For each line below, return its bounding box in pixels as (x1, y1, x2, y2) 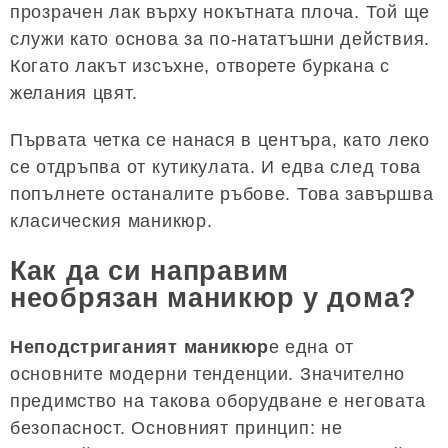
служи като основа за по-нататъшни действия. (10, 29, 430, 50)
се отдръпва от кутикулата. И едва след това (10, 157, 421, 178)
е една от (268, 337, 355, 358)
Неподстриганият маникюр (10, 337, 269, 358)
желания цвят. (10, 83, 138, 104)
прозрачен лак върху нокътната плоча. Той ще (10, 2, 430, 23)
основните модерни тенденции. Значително (10, 364, 406, 385)
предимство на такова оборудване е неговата (10, 391, 426, 412)
